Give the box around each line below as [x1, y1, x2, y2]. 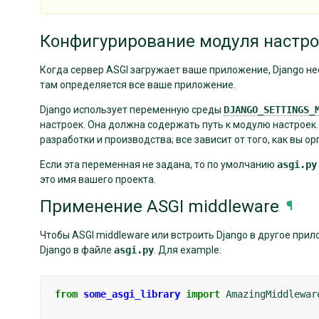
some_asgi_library [83, 288, 180, 300]
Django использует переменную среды [40, 103, 224, 115]
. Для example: [154, 244, 221, 256]
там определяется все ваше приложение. [40, 78, 236, 90]
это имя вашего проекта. [40, 173, 156, 185]
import [186, 288, 220, 300]
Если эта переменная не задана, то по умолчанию [40, 158, 277, 170]
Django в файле [40, 244, 114, 256]
